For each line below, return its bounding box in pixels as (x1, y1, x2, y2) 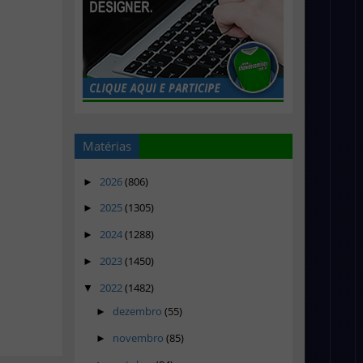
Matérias (82, 138, 131, 155)
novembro (112, 330, 164, 345)
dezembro (112, 304, 162, 319)
